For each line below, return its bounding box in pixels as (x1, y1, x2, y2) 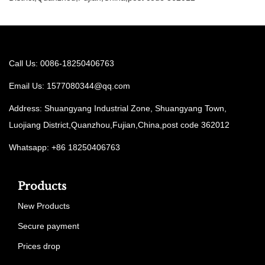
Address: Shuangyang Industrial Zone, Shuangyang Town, (9, 103, 227, 113)
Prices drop (18, 241, 60, 251)
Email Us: (9, 80, 47, 91)
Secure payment (18, 221, 79, 231)
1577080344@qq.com (47, 80, 130, 91)
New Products (18, 201, 70, 211)
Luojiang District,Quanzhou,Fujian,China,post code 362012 (9, 119, 230, 130)
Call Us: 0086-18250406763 (9, 58, 114, 68)
